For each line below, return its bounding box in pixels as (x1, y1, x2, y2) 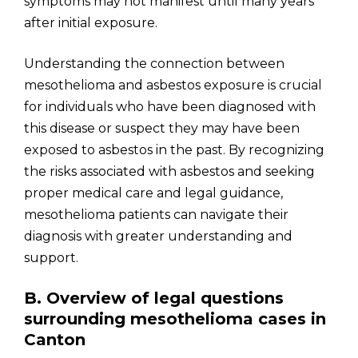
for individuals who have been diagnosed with (24, 99, 316, 114)
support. (24, 250, 78, 265)
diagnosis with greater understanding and (24, 229, 292, 244)
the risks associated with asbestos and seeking (24, 164, 315, 179)
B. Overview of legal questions (24, 288, 284, 308)
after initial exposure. (24, 15, 157, 30)
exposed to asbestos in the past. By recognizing (24, 142, 324, 157)
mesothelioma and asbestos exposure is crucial (24, 78, 322, 93)
